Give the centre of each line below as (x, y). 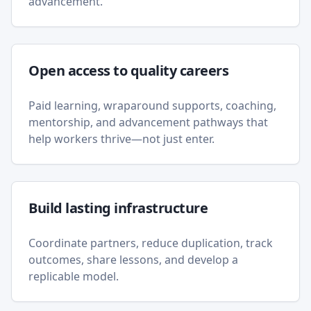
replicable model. (74, 276)
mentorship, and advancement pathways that (148, 122)
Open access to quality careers (128, 70)
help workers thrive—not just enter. (121, 139)
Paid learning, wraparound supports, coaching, (152, 106)
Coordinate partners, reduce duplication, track (151, 243)
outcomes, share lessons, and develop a (133, 260)
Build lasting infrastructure (118, 208)
